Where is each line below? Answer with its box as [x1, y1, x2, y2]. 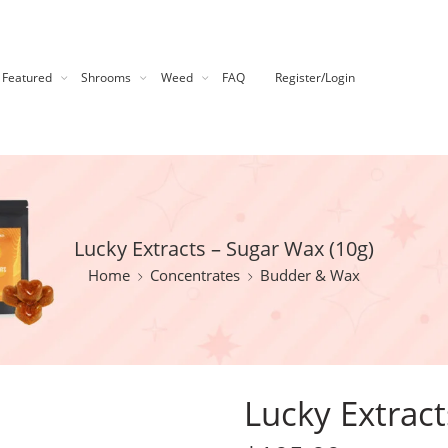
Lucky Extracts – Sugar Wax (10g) [74, 235, 374, 262]
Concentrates [150, 266, 240, 285]
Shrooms [81, 69, 132, 86]
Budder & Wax [260, 266, 360, 285]
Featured [2, 69, 53, 86]
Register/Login [274, 69, 355, 86]
